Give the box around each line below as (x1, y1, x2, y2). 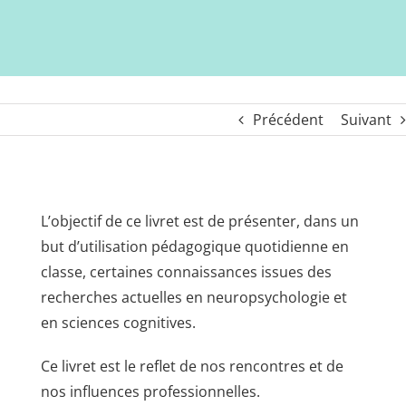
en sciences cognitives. (40, 313, 196, 333)
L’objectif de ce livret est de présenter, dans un (40, 211, 359, 232)
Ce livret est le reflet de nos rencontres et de (40, 356, 343, 377)
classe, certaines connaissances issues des (40, 262, 332, 283)
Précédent (253, 110, 324, 130)
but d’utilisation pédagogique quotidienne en (40, 237, 349, 257)
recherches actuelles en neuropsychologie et (40, 287, 347, 308)
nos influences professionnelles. (40, 382, 260, 402)
